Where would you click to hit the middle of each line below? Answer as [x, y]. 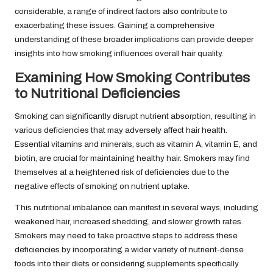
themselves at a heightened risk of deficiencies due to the [122, 172]
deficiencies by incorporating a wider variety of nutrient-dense [129, 250]
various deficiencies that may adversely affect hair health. [121, 130]
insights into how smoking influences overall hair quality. [119, 54]
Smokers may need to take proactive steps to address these [126, 236]
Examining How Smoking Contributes [132, 78]
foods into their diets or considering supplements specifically [127, 264]
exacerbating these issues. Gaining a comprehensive [115, 26]
